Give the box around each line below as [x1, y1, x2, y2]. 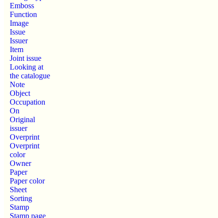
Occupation [10, 97, 45, 106]
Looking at [10, 62, 43, 71]
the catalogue [10, 71, 50, 80]
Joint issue [10, 54, 41, 62]
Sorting [10, 194, 32, 202]
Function [10, 10, 37, 18]
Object [10, 89, 30, 97]
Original [10, 115, 35, 124]
